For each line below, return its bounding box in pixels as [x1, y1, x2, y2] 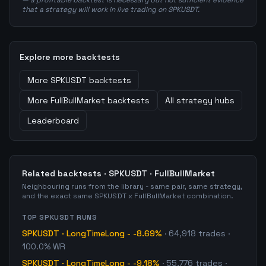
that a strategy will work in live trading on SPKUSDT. [22, 5, 199, 14]
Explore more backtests [20, 52, 120, 62]
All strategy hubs [165, 95, 235, 106]
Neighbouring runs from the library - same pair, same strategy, [22, 182, 242, 191]
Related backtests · [22, 168, 109, 179]
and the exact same [22, 191, 94, 201]
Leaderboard [27, 115, 79, 126]
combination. [185, 191, 233, 201]
